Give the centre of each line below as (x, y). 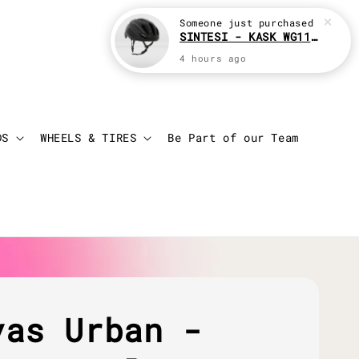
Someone (201, 22)
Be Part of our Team (233, 138)
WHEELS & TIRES (89, 138)
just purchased (268, 22)
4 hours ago (213, 58)
